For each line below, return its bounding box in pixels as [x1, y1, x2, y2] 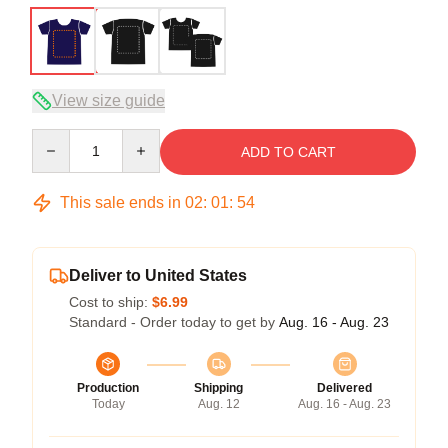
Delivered [317, 380, 372, 395]
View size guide [52, 91, 165, 109]
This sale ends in [56, 193, 185, 211]
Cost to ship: [69, 293, 152, 310]
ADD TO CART [240, 143, 336, 160]
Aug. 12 [197, 396, 240, 411]
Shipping [194, 380, 243, 395]
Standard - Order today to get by [69, 313, 279, 330]
